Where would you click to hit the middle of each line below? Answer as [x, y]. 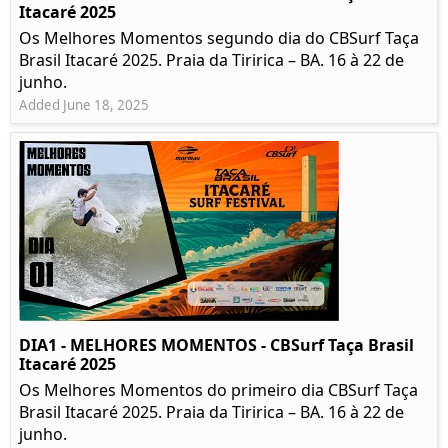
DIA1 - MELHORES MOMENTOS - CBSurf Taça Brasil [216, 345]
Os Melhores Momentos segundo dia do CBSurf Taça [219, 38]
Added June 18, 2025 [84, 105]
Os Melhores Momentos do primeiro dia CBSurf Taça [218, 390]
